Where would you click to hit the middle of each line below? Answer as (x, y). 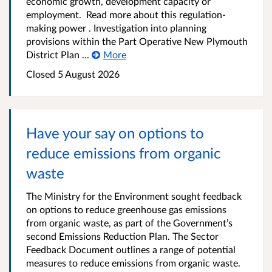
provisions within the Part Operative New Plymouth (137, 41)
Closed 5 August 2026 (73, 74)
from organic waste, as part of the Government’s (129, 223)
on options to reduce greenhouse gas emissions (126, 209)
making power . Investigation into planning (116, 28)
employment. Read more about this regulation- (126, 15)
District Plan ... (58, 55)
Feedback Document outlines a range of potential (131, 250)
